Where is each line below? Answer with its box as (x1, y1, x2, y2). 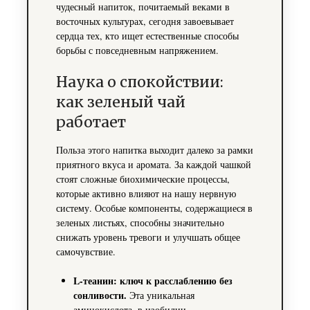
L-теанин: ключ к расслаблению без (73, 273, 232, 289)
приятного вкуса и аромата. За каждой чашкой (55, 158, 251, 172)
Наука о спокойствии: (55, 73, 224, 92)
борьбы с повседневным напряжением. (55, 44, 219, 57)
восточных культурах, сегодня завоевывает (55, 15, 234, 28)
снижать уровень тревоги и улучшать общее (55, 230, 240, 244)
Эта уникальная (126, 289, 194, 302)
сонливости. (73, 288, 127, 303)
